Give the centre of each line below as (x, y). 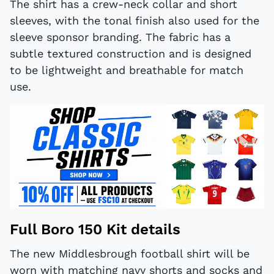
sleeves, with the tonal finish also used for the (135, 20)
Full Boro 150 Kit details (95, 230)
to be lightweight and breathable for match (127, 70)
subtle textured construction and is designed (131, 53)
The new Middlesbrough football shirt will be (130, 253)
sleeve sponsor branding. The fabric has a (120, 37)
